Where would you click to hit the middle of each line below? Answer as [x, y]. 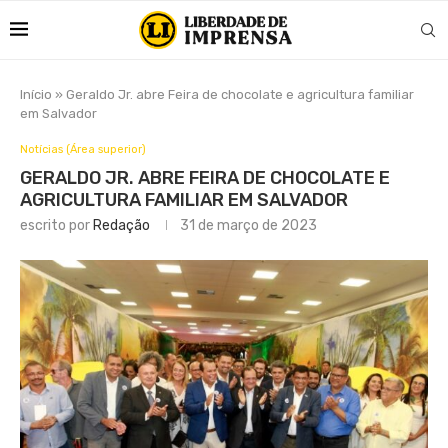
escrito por [56, 225]
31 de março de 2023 [248, 225]
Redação [121, 225]
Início [36, 94]
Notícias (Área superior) [83, 149]
